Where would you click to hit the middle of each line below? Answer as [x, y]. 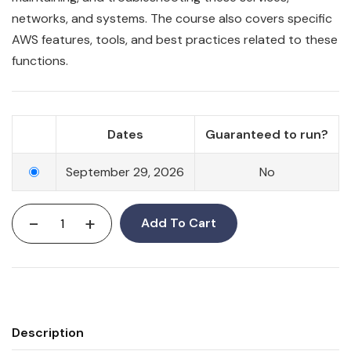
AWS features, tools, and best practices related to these [175, 40]
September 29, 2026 [125, 172]
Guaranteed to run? [267, 135]
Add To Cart [179, 223]
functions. [40, 61]
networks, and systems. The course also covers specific [172, 19]
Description [48, 333]
